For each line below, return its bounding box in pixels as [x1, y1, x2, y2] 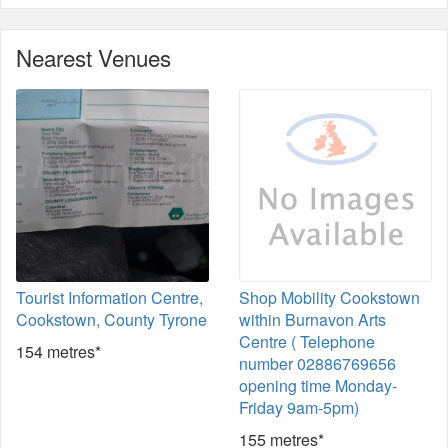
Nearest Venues [16, 41, 171, 73]
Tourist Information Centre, [16, 286, 203, 309]
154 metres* [16, 340, 101, 363]
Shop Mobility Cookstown [239, 286, 420, 309]
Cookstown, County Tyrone [16, 308, 207, 331]
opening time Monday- [239, 374, 397, 397]
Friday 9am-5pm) [239, 396, 359, 419]
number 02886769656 [239, 352, 396, 375]
